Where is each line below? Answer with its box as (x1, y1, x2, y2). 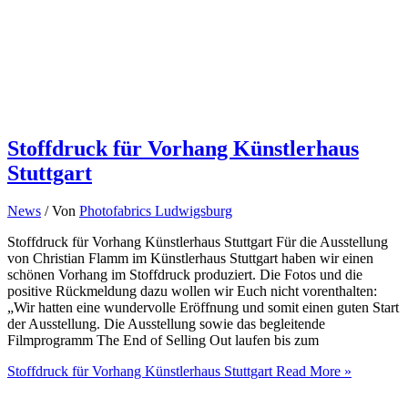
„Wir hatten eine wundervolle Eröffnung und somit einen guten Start (7, 300, 399, 316)
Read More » (272, 363, 352, 380)
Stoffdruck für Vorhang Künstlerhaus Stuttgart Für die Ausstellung (7, 234, 388, 250)
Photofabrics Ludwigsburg (79, 203, 232, 219)
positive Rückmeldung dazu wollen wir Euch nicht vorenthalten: (7, 283, 377, 300)
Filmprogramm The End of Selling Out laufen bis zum (7, 332, 319, 349)
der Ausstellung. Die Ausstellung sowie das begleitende (7, 316, 325, 332)
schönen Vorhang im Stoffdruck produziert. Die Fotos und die (7, 267, 362, 283)
